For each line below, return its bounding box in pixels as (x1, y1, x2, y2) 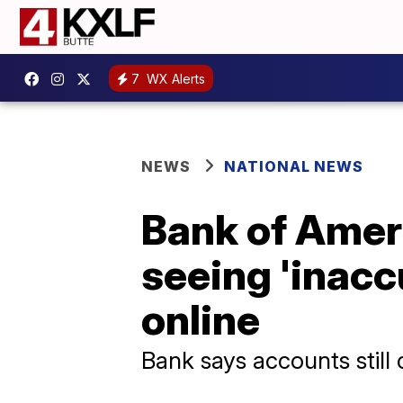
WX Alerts (143, 70, 205, 86)
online (141, 294, 260, 345)
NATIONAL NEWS (224, 157, 363, 175)
